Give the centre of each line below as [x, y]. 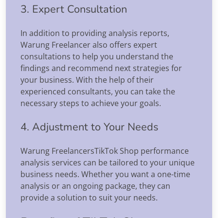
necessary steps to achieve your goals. [91, 103]
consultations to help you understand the [97, 56]
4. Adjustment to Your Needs [89, 127]
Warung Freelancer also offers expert [89, 45]
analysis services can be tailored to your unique [108, 162]
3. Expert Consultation [74, 9]
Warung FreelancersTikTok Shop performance [105, 151]
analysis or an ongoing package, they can [95, 186]
